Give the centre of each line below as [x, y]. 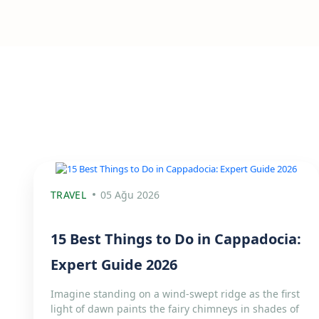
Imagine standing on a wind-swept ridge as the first [175, 294]
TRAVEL [68, 195]
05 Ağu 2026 [130, 195]
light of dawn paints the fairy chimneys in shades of [175, 309]
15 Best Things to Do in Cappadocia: [176, 239]
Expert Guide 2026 [114, 265]
